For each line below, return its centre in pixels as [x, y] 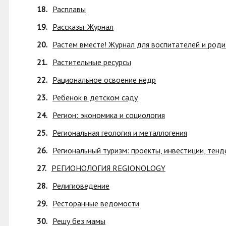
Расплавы [69, 9]
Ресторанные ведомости [96, 203]
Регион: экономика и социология [109, 115]
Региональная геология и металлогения [120, 133]
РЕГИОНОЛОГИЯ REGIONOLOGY [108, 168]
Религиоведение [81, 186]
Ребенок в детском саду [95, 97]
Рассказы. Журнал [83, 27]
